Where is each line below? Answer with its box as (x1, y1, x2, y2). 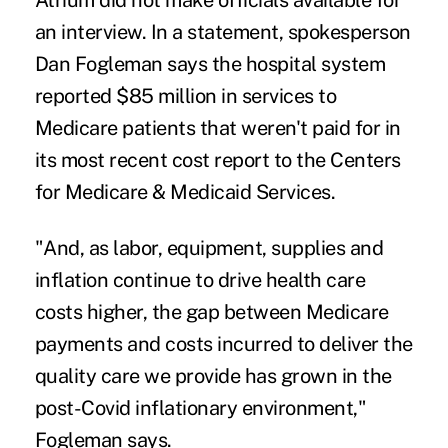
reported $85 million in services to (34, 84, 337, 109)
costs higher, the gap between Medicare (34, 300, 389, 325)
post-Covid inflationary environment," (34, 396, 367, 421)
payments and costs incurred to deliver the (34, 332, 413, 357)
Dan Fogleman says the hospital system (34, 52, 386, 77)
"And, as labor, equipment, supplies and (34, 236, 384, 261)
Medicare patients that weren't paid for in (34, 116, 401, 141)
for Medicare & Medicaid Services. (34, 180, 336, 205)
